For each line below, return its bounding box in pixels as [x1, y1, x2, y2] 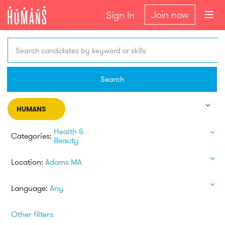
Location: [11, 156, 43, 167]
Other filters [11, 208, 53, 219]
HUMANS [17, 104, 46, 114]
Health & [54, 126, 84, 136]
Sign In [106, 9, 135, 21]
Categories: [11, 130, 52, 141]
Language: [11, 182, 48, 193]
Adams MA [45, 156, 82, 167]
